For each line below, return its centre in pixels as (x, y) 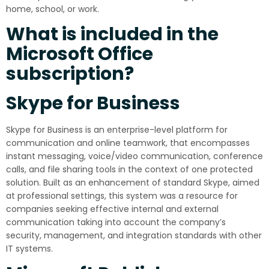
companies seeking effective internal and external (112, 209)
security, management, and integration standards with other (134, 235)
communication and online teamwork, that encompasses (128, 143)
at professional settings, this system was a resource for (122, 196)
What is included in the (112, 34)
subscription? (70, 74)
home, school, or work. (53, 9)
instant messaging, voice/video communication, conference (134, 156)
